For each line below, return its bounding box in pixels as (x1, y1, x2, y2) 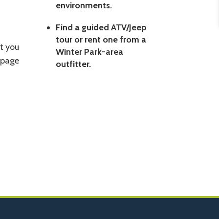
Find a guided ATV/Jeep (55, 22, 147, 33)
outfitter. (55, 59, 91, 70)
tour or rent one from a (55, 34, 146, 45)
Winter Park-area (55, 46, 123, 58)
